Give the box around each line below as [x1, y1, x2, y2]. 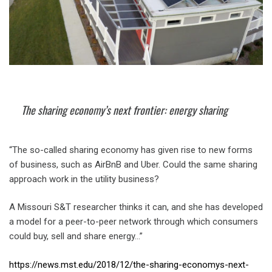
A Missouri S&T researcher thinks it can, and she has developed [9, 202, 263, 213]
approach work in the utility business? [9, 173, 159, 185]
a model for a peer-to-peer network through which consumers [9, 216, 258, 228]
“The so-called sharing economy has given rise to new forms [9, 144, 253, 155]
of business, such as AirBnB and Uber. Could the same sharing [9, 158, 257, 170]
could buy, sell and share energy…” [9, 231, 143, 242]
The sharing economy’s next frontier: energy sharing [21, 101, 228, 118]
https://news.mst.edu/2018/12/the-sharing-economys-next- [9, 259, 249, 270]
